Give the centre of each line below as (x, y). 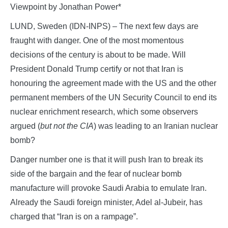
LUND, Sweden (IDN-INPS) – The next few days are (104, 26)
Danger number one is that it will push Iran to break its (107, 159)
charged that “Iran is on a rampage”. (74, 216)
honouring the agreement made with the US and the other (113, 83)
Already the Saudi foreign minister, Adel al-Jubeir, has (106, 202)
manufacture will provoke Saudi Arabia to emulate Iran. (108, 188)
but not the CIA (67, 126)
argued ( (25, 126)
